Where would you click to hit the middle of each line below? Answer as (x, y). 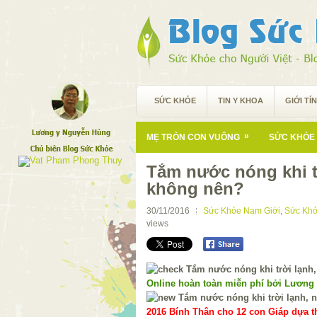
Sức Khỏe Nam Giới (242, 211)
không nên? (195, 189)
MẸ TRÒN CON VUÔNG (193, 137)
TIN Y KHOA (241, 100)
